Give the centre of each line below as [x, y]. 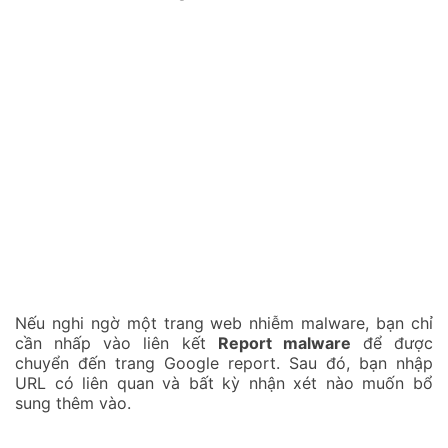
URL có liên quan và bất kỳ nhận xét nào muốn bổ [224, 383]
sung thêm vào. [73, 403]
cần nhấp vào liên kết [116, 343]
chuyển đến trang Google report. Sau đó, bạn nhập [224, 363]
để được [391, 343]
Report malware [284, 343]
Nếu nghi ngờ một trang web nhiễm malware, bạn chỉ [224, 323]
